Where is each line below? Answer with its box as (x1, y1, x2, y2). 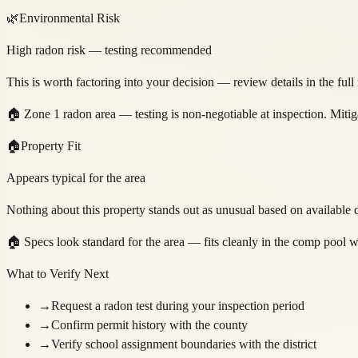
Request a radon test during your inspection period (51, 298, 304, 312)
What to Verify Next (6, 266, 109, 280)
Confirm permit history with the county (51, 317, 248, 332)
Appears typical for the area (6, 170, 145, 185)
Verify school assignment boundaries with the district (51, 336, 316, 351)
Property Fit (21, 138, 81, 153)
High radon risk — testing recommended (6, 42, 212, 57)
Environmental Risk (19, 10, 120, 25)
